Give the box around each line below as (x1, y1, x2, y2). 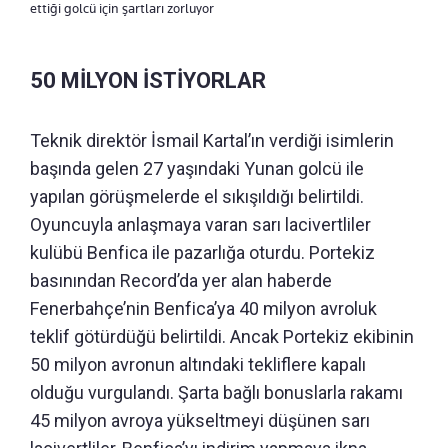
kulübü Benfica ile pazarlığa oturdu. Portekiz (30, 241, 375, 263)
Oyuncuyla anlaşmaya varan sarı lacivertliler (30, 213, 371, 235)
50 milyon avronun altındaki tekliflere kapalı (30, 353, 366, 375)
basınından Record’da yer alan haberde (30, 269, 332, 291)
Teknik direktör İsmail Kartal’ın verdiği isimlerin (30, 129, 394, 151)
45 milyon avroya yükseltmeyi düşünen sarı (30, 409, 370, 431)
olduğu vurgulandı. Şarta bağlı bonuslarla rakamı (30, 381, 403, 403)
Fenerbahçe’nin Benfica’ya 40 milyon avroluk (30, 297, 377, 319)
